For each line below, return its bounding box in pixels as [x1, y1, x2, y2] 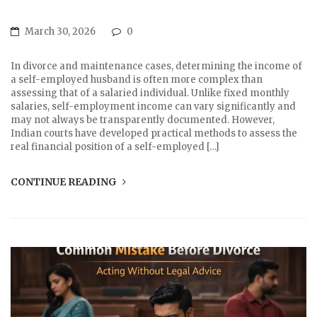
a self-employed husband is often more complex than [11, 74, 263, 86]
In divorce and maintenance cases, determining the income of [11, 60, 302, 73]
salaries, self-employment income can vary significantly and [11, 100, 296, 113]
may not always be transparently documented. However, [11, 114, 275, 127]
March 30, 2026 [23, 25, 98, 38]
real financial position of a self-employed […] [11, 141, 219, 154]
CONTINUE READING [11, 175, 119, 189]
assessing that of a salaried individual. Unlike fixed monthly [11, 87, 289, 100]
